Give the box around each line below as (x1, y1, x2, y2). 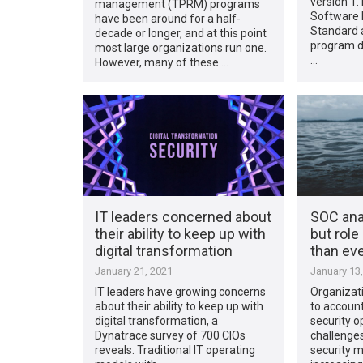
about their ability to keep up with (95, 299, 264, 313)
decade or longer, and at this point (95, 26, 267, 40)
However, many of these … (95, 55, 229, 69)
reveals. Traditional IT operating (95, 343, 256, 357)
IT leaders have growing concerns (95, 284, 267, 298)
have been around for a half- (95, 11, 241, 25)
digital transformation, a (95, 314, 219, 327)
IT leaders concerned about (95, 207, 272, 225)
